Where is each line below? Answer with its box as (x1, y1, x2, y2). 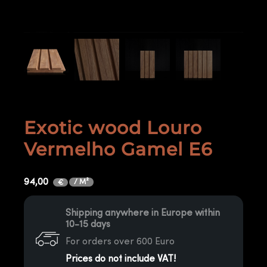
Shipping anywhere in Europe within (66, 207, 221, 218)
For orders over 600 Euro (66, 236, 175, 247)
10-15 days (66, 219, 111, 229)
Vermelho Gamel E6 (24, 138, 213, 160)
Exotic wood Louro (24, 117, 202, 139)
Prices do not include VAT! (66, 253, 176, 264)
